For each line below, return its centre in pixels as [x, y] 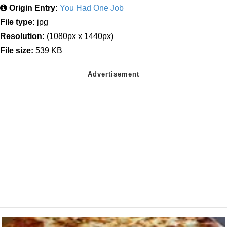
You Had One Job [92, 8]
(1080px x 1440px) [79, 36]
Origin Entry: [33, 8]
